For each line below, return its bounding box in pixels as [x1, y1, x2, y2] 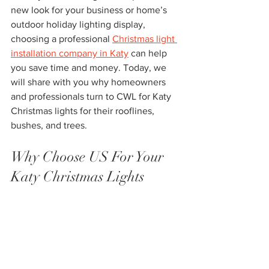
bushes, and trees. [11, 120, 87, 131]
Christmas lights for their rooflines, [11, 106, 157, 116]
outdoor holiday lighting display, [11, 19, 148, 30]
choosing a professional [11, 34, 112, 44]
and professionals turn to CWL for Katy [11, 91, 174, 102]
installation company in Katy [11, 48, 128, 59]
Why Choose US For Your [11, 148, 168, 166]
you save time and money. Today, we [11, 62, 169, 73]
